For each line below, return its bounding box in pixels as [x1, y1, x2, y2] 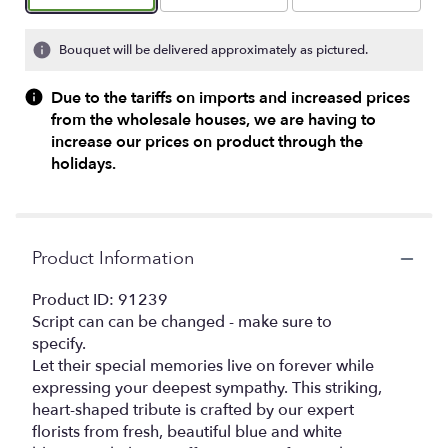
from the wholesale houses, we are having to [51, 109, 376, 132]
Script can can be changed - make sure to [32, 311, 332, 334]
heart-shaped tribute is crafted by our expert [32, 399, 354, 422]
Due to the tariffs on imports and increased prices [51, 87, 410, 110]
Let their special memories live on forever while [32, 355, 374, 378]
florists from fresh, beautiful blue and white [32, 421, 342, 444]
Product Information [32, 246, 194, 272]
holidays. [51, 153, 116, 176]
